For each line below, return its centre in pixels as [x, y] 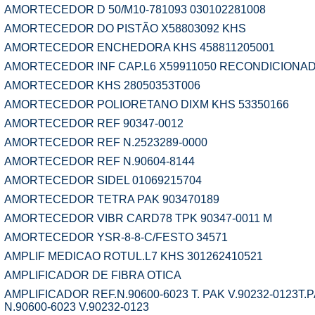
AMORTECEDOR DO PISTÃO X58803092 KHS [125, 28]
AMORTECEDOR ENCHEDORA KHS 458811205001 [140, 47]
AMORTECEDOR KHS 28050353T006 [102, 85]
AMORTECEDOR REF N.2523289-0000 [106, 142]
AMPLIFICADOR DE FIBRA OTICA [93, 275]
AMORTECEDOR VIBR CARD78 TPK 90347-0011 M [138, 218]
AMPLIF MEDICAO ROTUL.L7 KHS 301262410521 [134, 256]
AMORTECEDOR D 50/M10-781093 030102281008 [135, 9]
